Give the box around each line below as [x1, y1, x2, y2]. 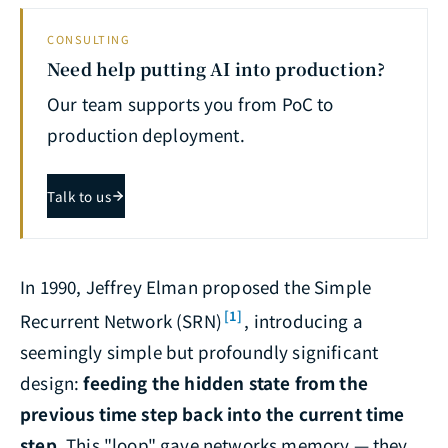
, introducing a [244, 307, 363, 333]
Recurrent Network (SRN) [20, 307, 222, 333]
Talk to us [47, 186, 112, 207]
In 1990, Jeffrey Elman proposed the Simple [20, 274, 372, 300]
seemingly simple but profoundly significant [20, 338, 379, 364]
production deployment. [47, 122, 245, 148]
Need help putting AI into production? [47, 56, 386, 82]
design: [20, 369, 84, 395]
